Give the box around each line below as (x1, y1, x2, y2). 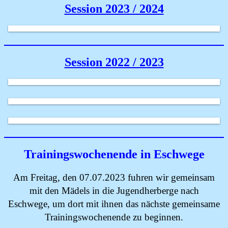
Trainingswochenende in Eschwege (23, 148, 205, 161)
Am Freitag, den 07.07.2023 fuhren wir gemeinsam (13, 172, 215, 183)
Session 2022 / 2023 (64, 55, 164, 69)
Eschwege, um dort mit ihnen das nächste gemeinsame (8, 198, 220, 209)
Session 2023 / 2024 (64, 2, 164, 15)
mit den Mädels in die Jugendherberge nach (29, 185, 199, 196)
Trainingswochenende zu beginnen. (45, 212, 183, 222)
